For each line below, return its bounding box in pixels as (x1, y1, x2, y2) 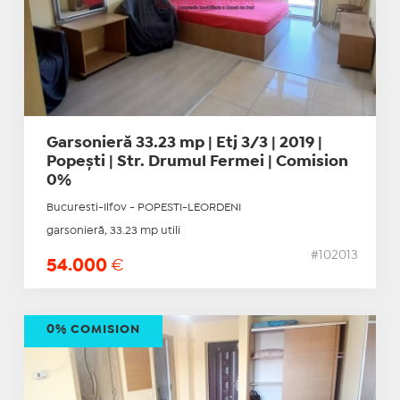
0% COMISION (46, 324, 140, 336)
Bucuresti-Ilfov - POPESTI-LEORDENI (46, 203, 241, 213)
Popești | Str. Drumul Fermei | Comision (46, 155, 348, 170)
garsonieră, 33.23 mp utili (46, 226, 180, 237)
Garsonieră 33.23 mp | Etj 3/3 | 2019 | (46, 137, 322, 151)
